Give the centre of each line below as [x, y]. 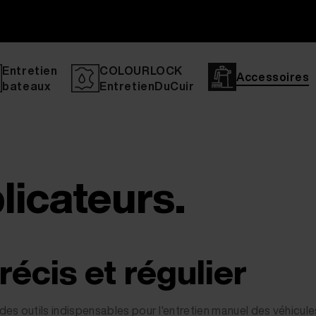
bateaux [26, 86]
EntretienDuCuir [147, 86]
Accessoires [273, 77]
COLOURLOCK [141, 71]
